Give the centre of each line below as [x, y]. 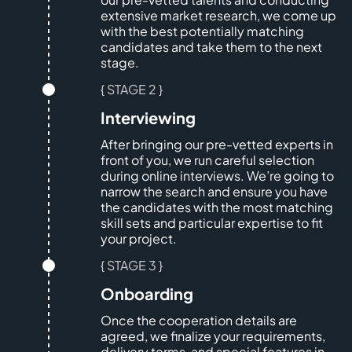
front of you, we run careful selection [207, 159]
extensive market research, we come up [218, 15]
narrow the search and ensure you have [214, 191]
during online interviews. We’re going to [217, 175]
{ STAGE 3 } [132, 265]
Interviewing [148, 117]
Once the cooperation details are [199, 320]
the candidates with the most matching [217, 207]
